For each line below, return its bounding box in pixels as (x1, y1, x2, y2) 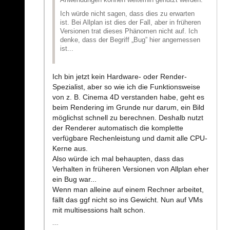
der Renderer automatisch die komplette (52, 124, 183, 132)
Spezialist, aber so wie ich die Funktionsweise (52, 83, 200, 91)
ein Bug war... (52, 175, 97, 184)
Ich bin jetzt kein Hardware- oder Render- (52, 72, 187, 81)
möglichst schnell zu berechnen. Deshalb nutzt (52, 113, 203, 122)
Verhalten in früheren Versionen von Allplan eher (52, 165, 209, 174)
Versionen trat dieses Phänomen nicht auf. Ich (60, 28, 198, 35)
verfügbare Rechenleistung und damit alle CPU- (52, 134, 207, 143)
